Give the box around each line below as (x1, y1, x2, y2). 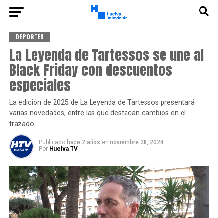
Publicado (38, 139, 65, 145)
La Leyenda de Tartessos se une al (9, 44, 204, 65)
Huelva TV (49, 145, 78, 152)
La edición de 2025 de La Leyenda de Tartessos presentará (9, 98, 195, 107)
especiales (9, 74, 71, 95)
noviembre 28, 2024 (109, 139, 163, 145)
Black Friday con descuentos (9, 59, 172, 80)
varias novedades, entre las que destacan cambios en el (9, 109, 186, 117)
